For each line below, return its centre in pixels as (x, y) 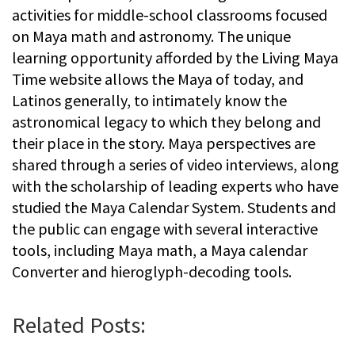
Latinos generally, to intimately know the (149, 100)
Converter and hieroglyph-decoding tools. (152, 271)
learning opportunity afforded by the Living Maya (175, 57)
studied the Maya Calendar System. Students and (174, 207)
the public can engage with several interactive (165, 228)
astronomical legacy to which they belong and (166, 121)
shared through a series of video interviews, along (176, 164)
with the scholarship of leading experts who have (175, 185)
